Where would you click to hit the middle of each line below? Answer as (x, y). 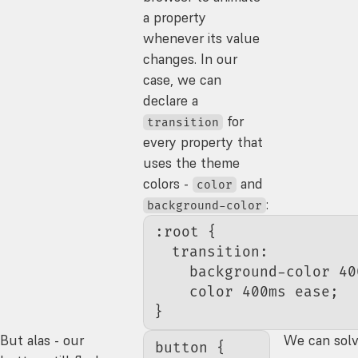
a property (175, 17)
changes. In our (191, 59)
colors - (168, 183)
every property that (203, 142)
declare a (171, 100)
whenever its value (202, 38)
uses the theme (192, 163)
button (182, 348)
